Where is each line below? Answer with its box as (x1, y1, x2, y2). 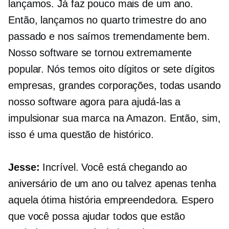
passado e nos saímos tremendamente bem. (8, 31, 211, 42)
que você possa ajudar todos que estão (8, 211, 186, 222)
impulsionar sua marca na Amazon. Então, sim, (8, 112, 221, 124)
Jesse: (8, 162, 40, 173)
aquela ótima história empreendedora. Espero (8, 194, 214, 206)
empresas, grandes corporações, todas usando (8, 80, 221, 91)
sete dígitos (163, 63, 215, 75)
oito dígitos (99, 63, 148, 75)
